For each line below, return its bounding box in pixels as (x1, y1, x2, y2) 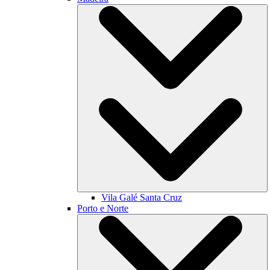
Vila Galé (101, 192, 140, 202)
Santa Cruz (140, 192, 182, 202)
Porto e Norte (77, 203, 128, 213)
